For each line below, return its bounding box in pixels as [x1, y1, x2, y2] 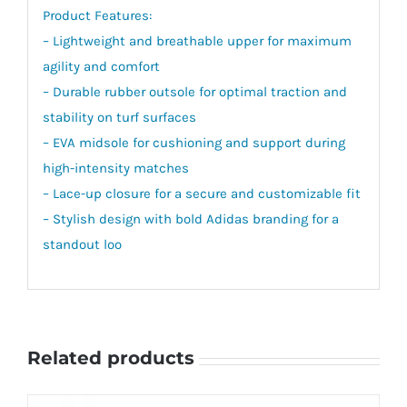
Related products [27, 347, 194, 370]
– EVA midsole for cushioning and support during [42, 134, 345, 151]
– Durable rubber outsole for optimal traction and [42, 83, 347, 100]
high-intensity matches [42, 159, 189, 176]
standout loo [42, 235, 122, 253]
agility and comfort [42, 57, 160, 74]
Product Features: [42, 6, 152, 24]
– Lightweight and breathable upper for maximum [42, 32, 352, 49]
